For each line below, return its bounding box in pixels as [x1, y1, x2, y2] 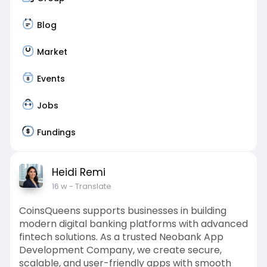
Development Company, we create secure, [18, 243, 222, 257]
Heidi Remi [51, 165, 105, 179]
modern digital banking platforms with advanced [18, 217, 248, 231]
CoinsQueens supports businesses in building [18, 204, 226, 218]
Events [36, 72, 65, 85]
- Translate [69, 181, 111, 192]
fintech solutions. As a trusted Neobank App [18, 230, 223, 244]
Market [36, 45, 67, 58]
